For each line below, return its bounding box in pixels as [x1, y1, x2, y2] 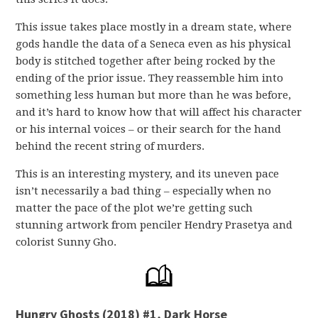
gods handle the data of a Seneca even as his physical [16, 38, 292, 50]
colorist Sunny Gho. [16, 236, 117, 248]
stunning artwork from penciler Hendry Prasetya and [16, 219, 293, 231]
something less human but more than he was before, [16, 89, 292, 102]
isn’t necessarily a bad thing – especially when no [16, 185, 272, 197]
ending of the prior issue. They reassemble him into [16, 72, 284, 84]
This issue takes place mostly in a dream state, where [16, 21, 292, 33]
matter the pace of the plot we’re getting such [16, 202, 253, 214]
